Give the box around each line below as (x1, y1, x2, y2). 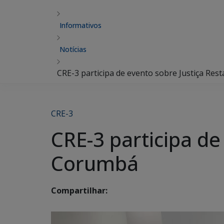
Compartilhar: (51, 185, 107, 196)
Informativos (59, 20, 101, 30)
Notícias (59, 44, 86, 54)
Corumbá (51, 149, 138, 177)
